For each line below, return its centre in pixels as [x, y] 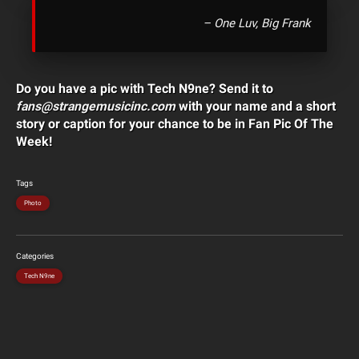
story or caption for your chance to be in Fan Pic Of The [175, 124]
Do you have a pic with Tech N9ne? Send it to [145, 89]
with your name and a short [256, 106]
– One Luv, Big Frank [257, 23]
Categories [35, 256]
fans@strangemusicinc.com [96, 106]
